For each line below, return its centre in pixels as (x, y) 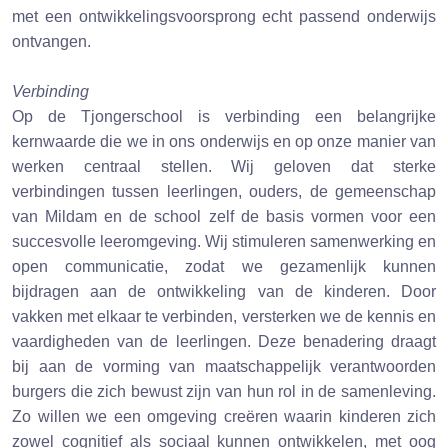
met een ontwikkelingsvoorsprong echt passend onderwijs (224, 16)
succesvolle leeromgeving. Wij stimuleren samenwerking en (224, 241)
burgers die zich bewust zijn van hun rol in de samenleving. (224, 391)
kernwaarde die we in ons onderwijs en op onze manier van (224, 141)
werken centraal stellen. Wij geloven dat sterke (224, 166)
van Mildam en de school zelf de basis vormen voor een (224, 216)
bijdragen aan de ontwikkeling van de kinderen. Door (224, 291)
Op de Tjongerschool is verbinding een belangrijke (224, 116)
